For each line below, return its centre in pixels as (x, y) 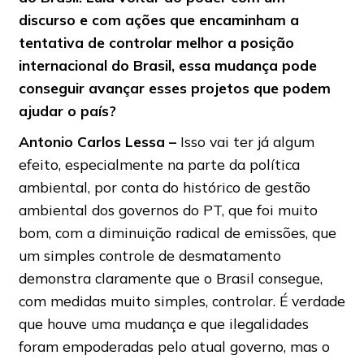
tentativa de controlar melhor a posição (156, 43)
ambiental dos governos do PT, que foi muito (168, 210)
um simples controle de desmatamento (149, 256)
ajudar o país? (67, 111)
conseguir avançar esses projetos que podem (174, 88)
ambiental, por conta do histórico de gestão (164, 187)
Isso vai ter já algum (247, 142)
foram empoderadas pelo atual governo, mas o (174, 347)
